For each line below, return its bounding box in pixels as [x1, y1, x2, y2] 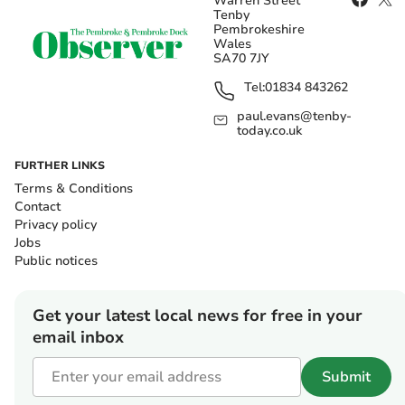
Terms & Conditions [14, 180, 133, 198]
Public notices [14, 252, 98, 270]
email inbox [33, 326, 124, 349]
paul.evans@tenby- [237, 108, 353, 126]
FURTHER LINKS [14, 158, 105, 174]
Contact [14, 198, 61, 216]
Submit [322, 367, 371, 388]
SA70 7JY [213, 50, 269, 68]
